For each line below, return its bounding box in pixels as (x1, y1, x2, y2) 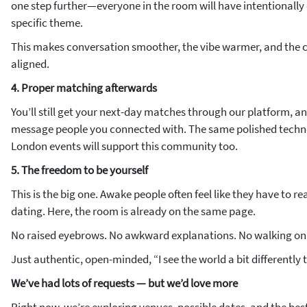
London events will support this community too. (11, 138, 238, 153)
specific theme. (11, 15, 83, 30)
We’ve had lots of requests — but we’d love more (11, 275, 238, 291)
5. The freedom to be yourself (11, 162, 148, 177)
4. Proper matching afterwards (11, 80, 157, 95)
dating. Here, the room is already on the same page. (11, 204, 256, 219)
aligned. (11, 56, 49, 71)
